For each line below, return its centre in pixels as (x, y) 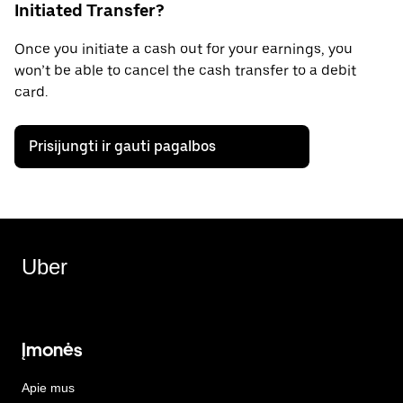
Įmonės (52, 350)
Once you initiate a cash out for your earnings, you (184, 49)
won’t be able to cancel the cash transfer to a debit (185, 71)
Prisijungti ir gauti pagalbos (122, 147)
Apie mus (48, 388)
